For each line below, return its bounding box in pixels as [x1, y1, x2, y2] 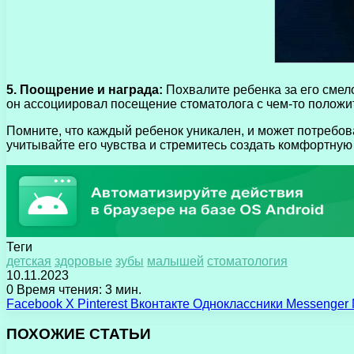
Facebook [6, 296, 62, 311]
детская [6, 254, 51, 268]
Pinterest [77, 296, 127, 311]
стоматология [207, 254, 288, 268]
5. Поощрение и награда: [6, 82, 163, 96]
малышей [147, 254, 204, 268]
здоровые [55, 254, 112, 268]
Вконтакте [130, 296, 190, 311]
